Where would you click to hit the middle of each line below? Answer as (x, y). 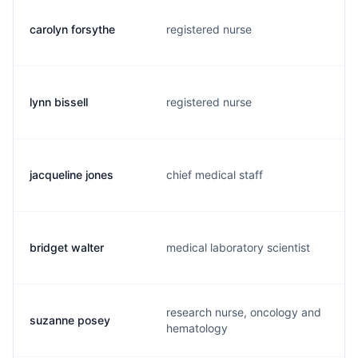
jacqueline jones (72, 175)
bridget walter (67, 247)
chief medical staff (215, 175)
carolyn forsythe (72, 29)
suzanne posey (70, 320)
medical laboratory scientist (238, 247)
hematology (197, 328)
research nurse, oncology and (244, 312)
